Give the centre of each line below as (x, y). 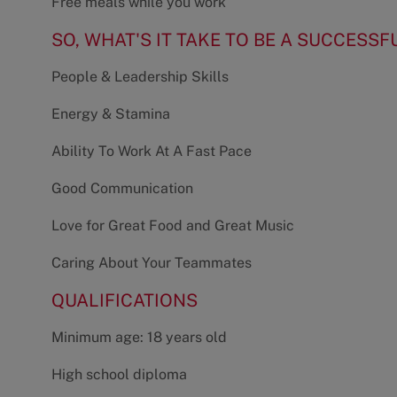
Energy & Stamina (111, 114)
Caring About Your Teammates (152, 263)
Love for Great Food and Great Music (173, 226)
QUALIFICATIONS (125, 301)
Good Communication (122, 189)
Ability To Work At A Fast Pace (152, 152)
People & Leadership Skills (140, 77)
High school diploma (119, 375)
